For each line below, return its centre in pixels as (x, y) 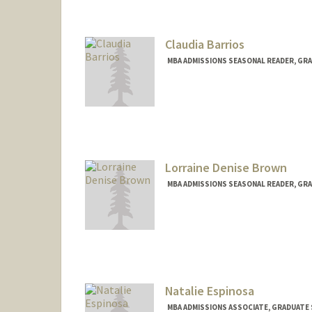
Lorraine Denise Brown (226, 167)
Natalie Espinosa (209, 290)
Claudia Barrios (204, 45)
